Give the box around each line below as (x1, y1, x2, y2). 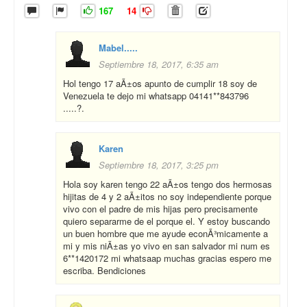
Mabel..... (99, 41, 138, 55)
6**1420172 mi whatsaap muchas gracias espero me (63, 251, 271, 265)
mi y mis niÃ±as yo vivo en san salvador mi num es (63, 239, 270, 253)
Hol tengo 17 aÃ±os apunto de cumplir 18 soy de (63, 77, 257, 90)
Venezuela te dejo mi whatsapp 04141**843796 (63, 89, 249, 103)
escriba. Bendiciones (63, 264, 146, 278)
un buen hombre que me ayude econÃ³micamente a (63, 227, 268, 241)
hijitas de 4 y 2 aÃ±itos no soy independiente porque (63, 190, 271, 204)
